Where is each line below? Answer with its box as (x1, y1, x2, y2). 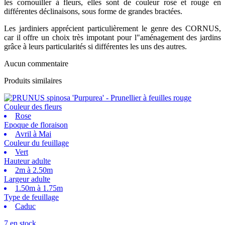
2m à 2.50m (15, 165, 53, 174)
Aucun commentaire (4, 59, 68, 68)
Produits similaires (4, 76, 62, 85)
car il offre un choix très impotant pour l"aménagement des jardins (4, 33, 221, 42)
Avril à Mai (15, 129, 51, 138)
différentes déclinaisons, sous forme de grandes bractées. (4, 7, 182, 16)
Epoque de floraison (4, 120, 68, 129)
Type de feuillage (4, 192, 59, 201)
